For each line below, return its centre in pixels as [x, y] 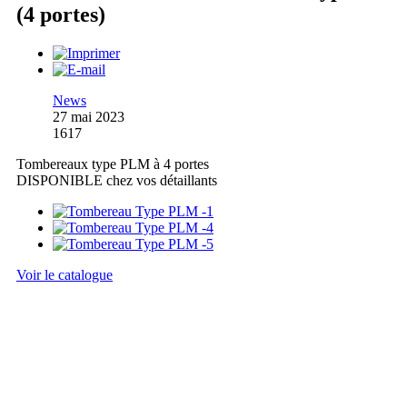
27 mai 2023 [89, 116]
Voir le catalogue [65, 274]
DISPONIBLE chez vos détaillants [117, 180]
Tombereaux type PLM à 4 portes [113, 164]
